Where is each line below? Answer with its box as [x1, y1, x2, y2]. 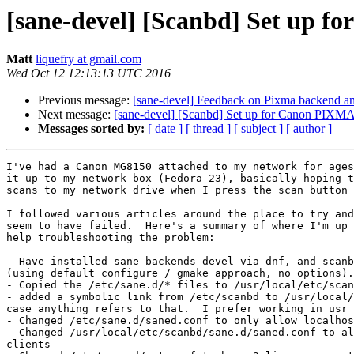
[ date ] [148, 122, 183, 136]
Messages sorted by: [38, 122, 145, 136]
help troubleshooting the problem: [6, 232, 215, 244]
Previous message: [38, 93, 133, 107]
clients [6, 338, 51, 351]
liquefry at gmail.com [36, 52, 141, 66]
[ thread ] [186, 122, 231, 136]
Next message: [38, 107, 114, 122]
